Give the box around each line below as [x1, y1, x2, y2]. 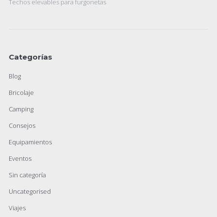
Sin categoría [9, 170, 46, 179]
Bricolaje [9, 88, 34, 97]
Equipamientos [9, 138, 52, 146]
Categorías [9, 52, 52, 62]
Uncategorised [9, 187, 51, 196]
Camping [9, 105, 33, 113]
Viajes [9, 203, 26, 212]
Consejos [9, 121, 35, 130]
